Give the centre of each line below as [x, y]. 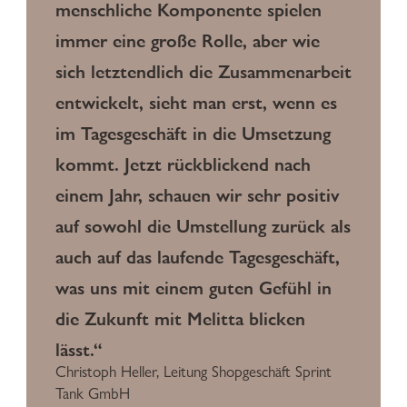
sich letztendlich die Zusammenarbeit [203, 71]
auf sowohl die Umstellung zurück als [203, 225]
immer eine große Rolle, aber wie [188, 40]
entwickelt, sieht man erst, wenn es [196, 102]
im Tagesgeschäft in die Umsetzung [193, 133]
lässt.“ [79, 349]
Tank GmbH [93, 394]
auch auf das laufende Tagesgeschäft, [198, 256]
